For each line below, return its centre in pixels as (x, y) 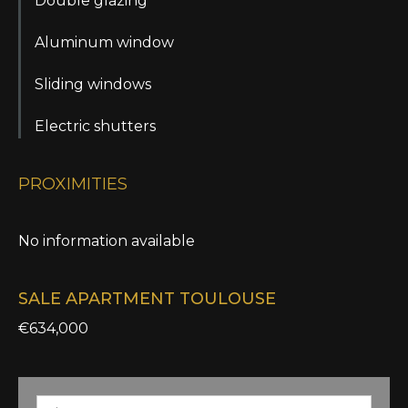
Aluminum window (104, 42)
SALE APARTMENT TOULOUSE (147, 299)
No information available (107, 241)
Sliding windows (93, 84)
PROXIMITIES (73, 184)
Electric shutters (95, 126)
